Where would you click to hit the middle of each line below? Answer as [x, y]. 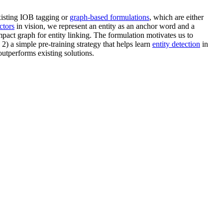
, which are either [176, 17]
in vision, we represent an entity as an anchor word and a [105, 26]
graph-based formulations [110, 17]
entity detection [176, 44]
